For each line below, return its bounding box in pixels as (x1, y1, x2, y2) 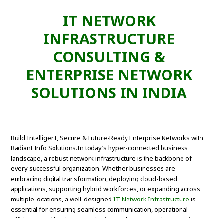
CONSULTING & (53, 47, 165, 67)
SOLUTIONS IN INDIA (31, 83, 187, 103)
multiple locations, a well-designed (11, 195, 114, 204)
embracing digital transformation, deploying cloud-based (11, 174, 178, 183)
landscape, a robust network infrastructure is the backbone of (11, 154, 192, 163)
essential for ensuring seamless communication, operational (11, 205, 188, 214)
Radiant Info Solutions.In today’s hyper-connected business (11, 144, 188, 153)
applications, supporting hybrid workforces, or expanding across (11, 184, 200, 194)
